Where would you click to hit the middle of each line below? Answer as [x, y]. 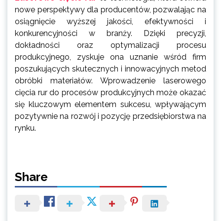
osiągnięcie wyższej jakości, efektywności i [110, 21]
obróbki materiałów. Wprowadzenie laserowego [110, 80]
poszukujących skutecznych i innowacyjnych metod [110, 69]
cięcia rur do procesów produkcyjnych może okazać [110, 92]
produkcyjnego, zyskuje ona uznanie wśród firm [110, 57]
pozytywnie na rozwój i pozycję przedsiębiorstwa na [110, 116]
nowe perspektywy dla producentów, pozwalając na [110, 9]
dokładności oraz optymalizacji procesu [110, 45]
